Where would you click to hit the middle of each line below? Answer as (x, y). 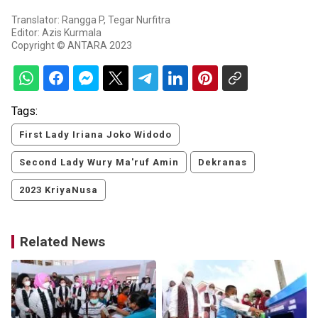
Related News (62, 242)
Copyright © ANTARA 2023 (72, 46)
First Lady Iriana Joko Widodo (95, 135)
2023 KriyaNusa (59, 190)
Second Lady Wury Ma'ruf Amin (99, 163)
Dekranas (223, 163)
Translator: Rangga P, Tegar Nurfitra (91, 20)
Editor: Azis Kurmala (56, 33)
